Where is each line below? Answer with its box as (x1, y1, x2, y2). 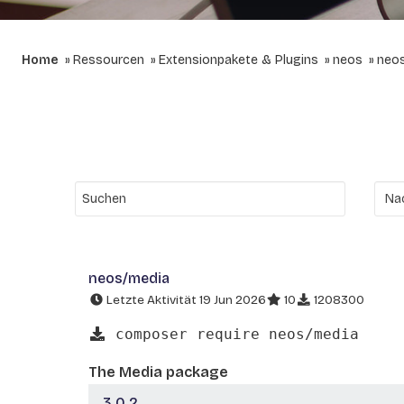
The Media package (88, 363, 228, 381)
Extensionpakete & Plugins (159, 52, 318, 68)
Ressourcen (73, 52, 144, 68)
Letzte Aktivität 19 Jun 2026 (104, 292, 266, 308)
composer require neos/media (106, 325, 359, 343)
